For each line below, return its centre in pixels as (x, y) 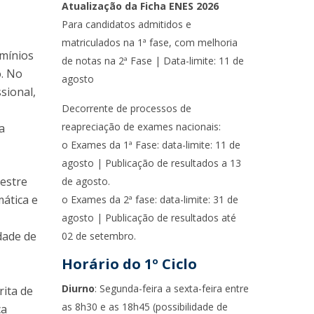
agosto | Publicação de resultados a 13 (152, 163)
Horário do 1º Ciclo (130, 264)
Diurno (78, 288)
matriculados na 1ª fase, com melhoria (150, 42)
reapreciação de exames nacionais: (142, 127)
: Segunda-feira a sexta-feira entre (172, 288)
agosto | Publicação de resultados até (149, 218)
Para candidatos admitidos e (127, 24)
